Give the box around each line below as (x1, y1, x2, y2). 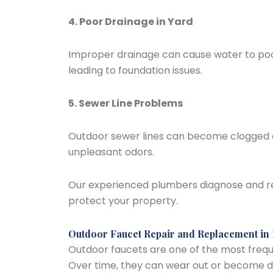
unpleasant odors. (68, 145, 154, 159)
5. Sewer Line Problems (68, 96, 183, 110)
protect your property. (68, 194, 178, 208)
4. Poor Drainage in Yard (68, 15, 193, 29)
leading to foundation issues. (68, 63, 202, 77)
